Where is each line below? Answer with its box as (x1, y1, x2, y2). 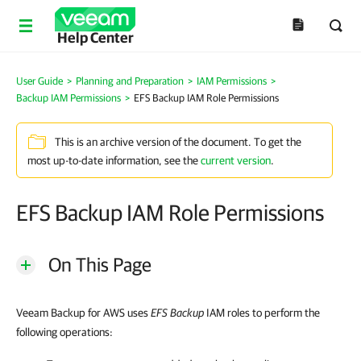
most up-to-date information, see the (27, 154, 201, 167)
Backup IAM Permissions (16, 92, 121, 104)
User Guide (16, 75, 63, 87)
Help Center (56, 29, 134, 46)
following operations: (16, 326, 113, 338)
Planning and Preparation (76, 75, 184, 87)
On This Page (48, 253, 151, 276)
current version (201, 154, 271, 167)
